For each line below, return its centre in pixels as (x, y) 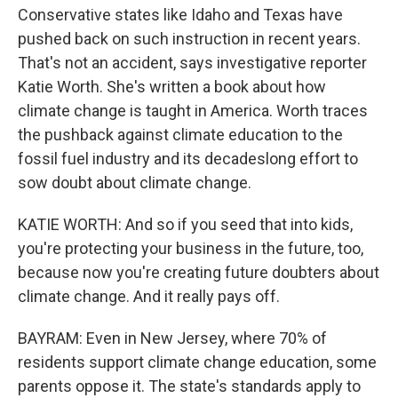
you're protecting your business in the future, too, (191, 248)
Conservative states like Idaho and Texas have (180, 15)
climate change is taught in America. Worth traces (193, 111)
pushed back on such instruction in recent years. (189, 39)
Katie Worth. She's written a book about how (172, 87)
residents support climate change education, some (197, 362)
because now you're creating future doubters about (199, 272)
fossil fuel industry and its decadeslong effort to (188, 159)
